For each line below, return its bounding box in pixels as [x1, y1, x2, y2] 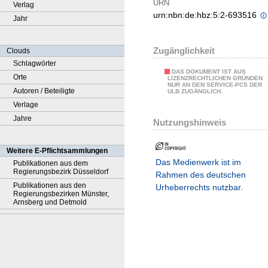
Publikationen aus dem [13, 159, 88, 167]
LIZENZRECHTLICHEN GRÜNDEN [167, 75, 263, 82]
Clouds [7, 47, 30, 55]
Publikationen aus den [13, 181, 86, 190]
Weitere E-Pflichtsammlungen [7, 147, 108, 155]
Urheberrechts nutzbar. [156, 182, 243, 193]
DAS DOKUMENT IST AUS [172, 68, 246, 75]
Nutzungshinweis [153, 117, 226, 127]
